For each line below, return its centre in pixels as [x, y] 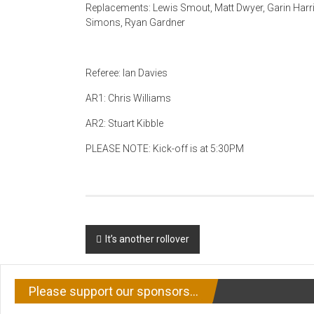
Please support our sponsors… [114, 291]
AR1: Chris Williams [128, 98]
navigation [129, 262]
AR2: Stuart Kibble [124, 123]
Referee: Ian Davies [127, 73]
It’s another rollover [147, 239]
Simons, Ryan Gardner [135, 22]
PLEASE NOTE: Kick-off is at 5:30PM [165, 149]
